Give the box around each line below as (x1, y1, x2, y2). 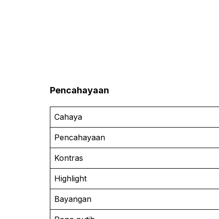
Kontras (54, 153, 83, 163)
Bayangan (54, 194, 91, 204)
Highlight (54, 173, 87, 183)
